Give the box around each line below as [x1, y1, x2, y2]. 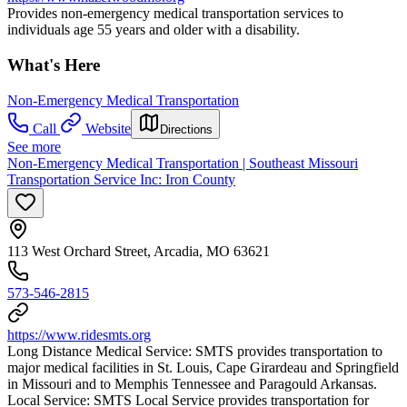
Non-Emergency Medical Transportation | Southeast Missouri [7, 154, 358, 171]
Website [85, 120, 131, 136]
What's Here [7, 55, 100, 74]
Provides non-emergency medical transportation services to [7, 5, 343, 22]
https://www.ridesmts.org [7, 326, 151, 342]
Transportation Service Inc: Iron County [7, 171, 235, 187]
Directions [160, 122, 213, 136]
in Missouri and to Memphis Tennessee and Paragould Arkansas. [7, 375, 377, 392]
